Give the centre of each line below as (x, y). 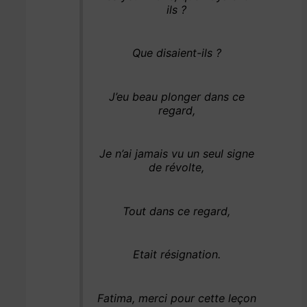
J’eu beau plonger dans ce (176, 96)
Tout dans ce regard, (177, 211)
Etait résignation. (176, 255)
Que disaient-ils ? (176, 53)
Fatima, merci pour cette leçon (176, 298)
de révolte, (177, 168)
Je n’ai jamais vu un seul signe (176, 154)
